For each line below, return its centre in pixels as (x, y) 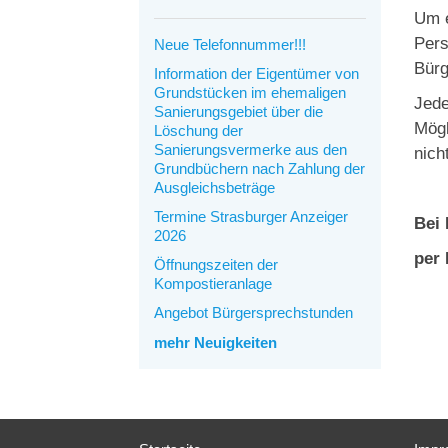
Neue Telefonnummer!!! (229, 44)
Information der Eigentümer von (256, 73)
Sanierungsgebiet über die (238, 111)
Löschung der (198, 130)
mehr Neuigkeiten (215, 342)
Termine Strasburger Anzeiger (250, 216)
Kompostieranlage (212, 283)
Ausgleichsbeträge (214, 187)
